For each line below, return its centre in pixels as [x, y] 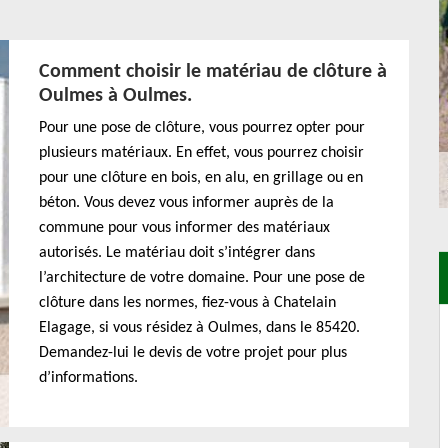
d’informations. [88, 378]
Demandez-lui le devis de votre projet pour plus [193, 353]
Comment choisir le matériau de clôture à [213, 72]
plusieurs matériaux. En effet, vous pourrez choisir [201, 153]
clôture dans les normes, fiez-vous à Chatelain [187, 303]
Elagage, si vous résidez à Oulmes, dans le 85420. [199, 328]
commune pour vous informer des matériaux [184, 228]
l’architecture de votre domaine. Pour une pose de [202, 278]
